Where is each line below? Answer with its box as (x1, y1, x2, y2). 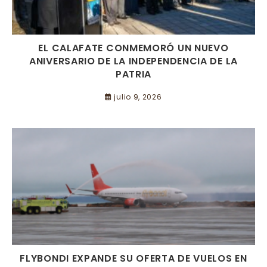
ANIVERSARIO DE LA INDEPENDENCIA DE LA (29, 54, 238, 68)
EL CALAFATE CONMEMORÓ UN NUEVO (38, 41, 229, 55)
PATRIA (115, 67, 152, 81)
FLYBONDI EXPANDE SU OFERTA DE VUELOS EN (20, 251, 247, 265)
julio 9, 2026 (114, 91, 162, 102)
